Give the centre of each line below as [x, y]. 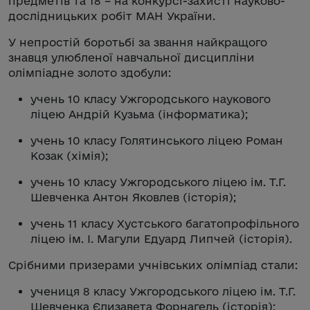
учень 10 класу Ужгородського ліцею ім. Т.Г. [158, 182]
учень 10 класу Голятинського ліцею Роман [157, 140]
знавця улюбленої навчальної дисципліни [131, 57]
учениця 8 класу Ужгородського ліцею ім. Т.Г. [163, 291]
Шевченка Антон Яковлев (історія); [133, 197]
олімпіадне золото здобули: [90, 72]
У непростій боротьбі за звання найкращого [138, 42]
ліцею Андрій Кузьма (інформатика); [139, 114]
